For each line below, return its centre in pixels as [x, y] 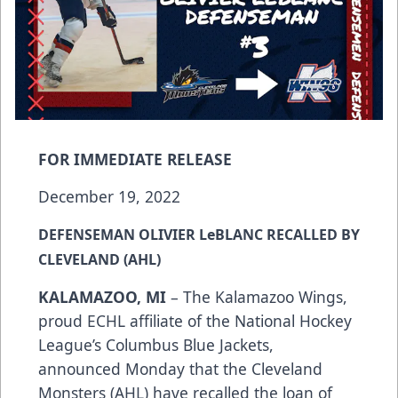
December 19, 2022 [109, 197]
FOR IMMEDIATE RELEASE [135, 159]
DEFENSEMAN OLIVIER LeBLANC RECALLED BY [199, 235]
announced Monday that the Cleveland [180, 369]
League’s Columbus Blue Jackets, [156, 345]
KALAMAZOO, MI [102, 297]
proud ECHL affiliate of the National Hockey [195, 321]
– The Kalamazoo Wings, [257, 297]
